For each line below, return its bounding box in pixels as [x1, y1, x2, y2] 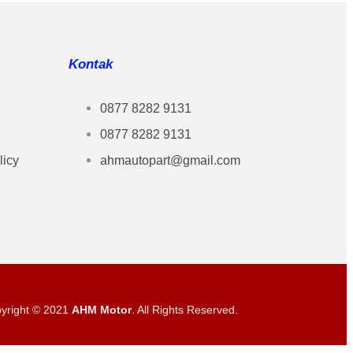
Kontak [69, 56, 113, 72]
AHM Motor [72, 303, 132, 316]
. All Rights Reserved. [132, 303, 238, 316]
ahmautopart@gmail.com [100, 153, 240, 167]
